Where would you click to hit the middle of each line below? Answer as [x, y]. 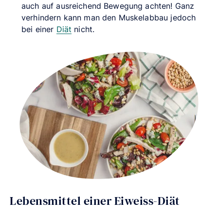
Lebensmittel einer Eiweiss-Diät [95, 200]
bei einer [39, 29]
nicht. [83, 29]
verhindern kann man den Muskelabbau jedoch [109, 17]
